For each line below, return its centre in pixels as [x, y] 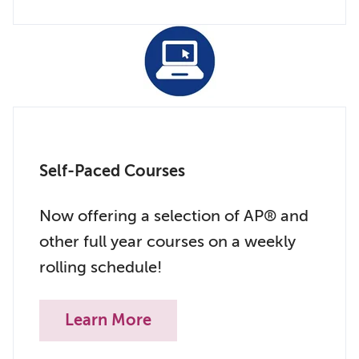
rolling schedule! [101, 267]
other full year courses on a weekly [167, 242]
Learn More [108, 320]
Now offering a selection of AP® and [174, 216]
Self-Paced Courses [112, 171]
